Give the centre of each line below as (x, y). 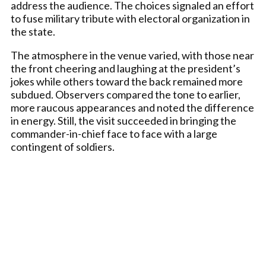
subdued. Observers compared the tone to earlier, (126, 94)
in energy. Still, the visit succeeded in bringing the (123, 120)
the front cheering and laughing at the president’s (126, 68)
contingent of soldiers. (63, 146)
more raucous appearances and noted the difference (132, 107)
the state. (33, 31)
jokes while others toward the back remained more (127, 81)
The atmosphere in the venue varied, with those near (132, 55)
